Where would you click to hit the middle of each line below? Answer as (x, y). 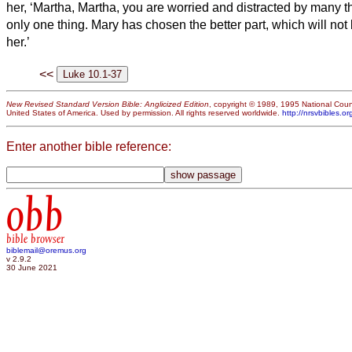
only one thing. (47, 24)
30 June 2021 (32, 268)
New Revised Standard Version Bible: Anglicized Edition (108, 104)
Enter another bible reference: (89, 146)
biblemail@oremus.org (46, 251)
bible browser (35, 239)
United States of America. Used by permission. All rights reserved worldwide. (144, 113)
